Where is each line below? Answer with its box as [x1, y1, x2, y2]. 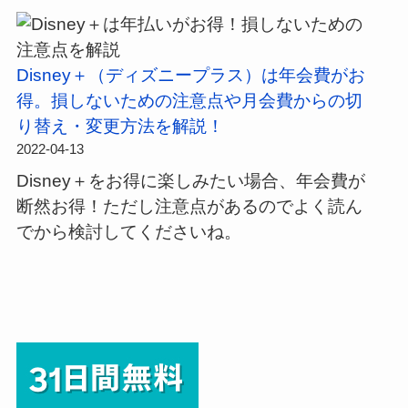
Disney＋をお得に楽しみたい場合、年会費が [15, 170, 365, 190]
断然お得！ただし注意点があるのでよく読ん [15, 196, 362, 216]
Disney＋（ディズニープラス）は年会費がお [15, 66, 365, 86]
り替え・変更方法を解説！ [15, 117, 224, 137]
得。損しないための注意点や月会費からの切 [15, 91, 362, 111]
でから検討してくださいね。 [15, 221, 241, 241]
